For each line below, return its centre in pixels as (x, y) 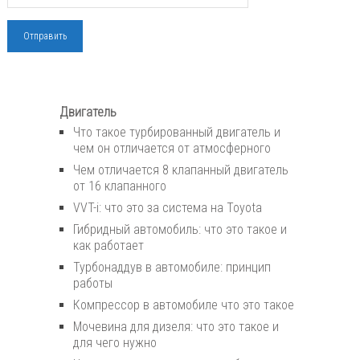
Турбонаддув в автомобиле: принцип (172, 268)
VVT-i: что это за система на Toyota (168, 208)
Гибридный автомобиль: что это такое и (180, 230)
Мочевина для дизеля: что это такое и (176, 327)
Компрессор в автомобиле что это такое (184, 305)
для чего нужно (115, 343)
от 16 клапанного (120, 186)
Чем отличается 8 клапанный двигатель (181, 170)
